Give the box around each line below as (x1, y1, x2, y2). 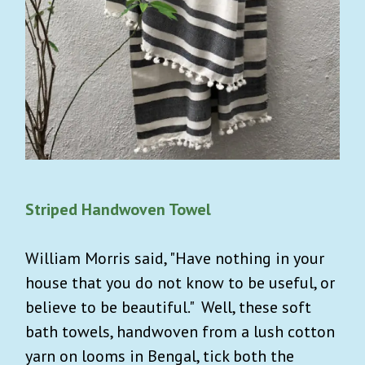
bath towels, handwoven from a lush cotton (25, 320, 335, 342)
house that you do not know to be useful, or (25, 271, 335, 293)
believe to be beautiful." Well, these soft (25, 296, 311, 318)
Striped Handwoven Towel (25, 198, 211, 220)
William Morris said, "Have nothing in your (25, 247, 324, 269)
